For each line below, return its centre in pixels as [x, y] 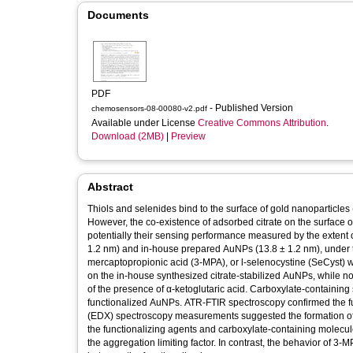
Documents [118, 15]
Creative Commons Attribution [262, 123]
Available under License [145, 123]
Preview [188, 136]
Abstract [110, 187]
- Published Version [253, 108]
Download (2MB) [128, 136]
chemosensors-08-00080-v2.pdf [149, 108]
